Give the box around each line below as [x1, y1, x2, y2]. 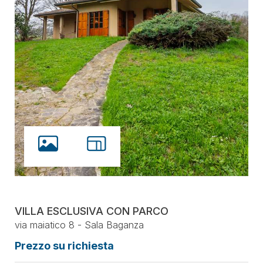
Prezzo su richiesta [15, 240, 114, 252]
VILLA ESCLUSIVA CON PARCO [15, 205, 168, 217]
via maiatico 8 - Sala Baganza [15, 219, 144, 231]
